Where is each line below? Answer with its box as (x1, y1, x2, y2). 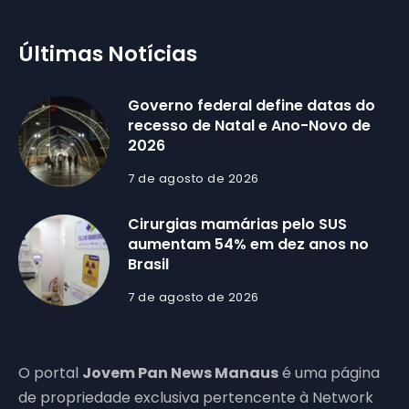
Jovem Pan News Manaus (82, 362, 278, 384)
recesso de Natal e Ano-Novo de (128, 115, 371, 137)
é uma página (278, 362, 380, 384)
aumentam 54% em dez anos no (128, 234, 369, 256)
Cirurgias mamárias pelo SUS (128, 214, 347, 236)
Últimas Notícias (18, 39, 197, 69)
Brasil (128, 254, 169, 276)
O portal (18, 362, 82, 384)
